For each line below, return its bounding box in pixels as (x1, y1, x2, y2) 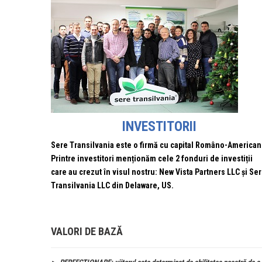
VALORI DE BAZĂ (51, 225, 123, 237)
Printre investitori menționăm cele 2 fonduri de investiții (51, 154, 253, 163)
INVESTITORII (122, 118, 196, 135)
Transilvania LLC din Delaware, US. (51, 181, 174, 190)
